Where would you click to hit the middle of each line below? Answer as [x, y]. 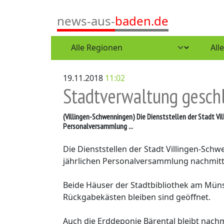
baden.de [142, 21]
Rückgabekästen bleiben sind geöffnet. [137, 197]
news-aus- [86, 21]
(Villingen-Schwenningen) [99, 116]
